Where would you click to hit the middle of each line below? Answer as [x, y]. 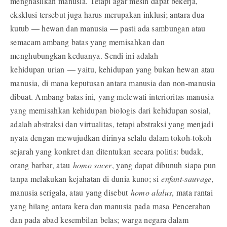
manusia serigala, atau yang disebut [70, 193]
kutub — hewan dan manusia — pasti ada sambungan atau [108, 28]
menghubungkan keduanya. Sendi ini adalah [84, 56]
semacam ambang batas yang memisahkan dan [87, 42]
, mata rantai [193, 193]
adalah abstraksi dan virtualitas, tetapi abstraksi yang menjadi [112, 124]
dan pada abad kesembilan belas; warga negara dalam [99, 220]
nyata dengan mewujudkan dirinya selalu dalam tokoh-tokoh [111, 138]
